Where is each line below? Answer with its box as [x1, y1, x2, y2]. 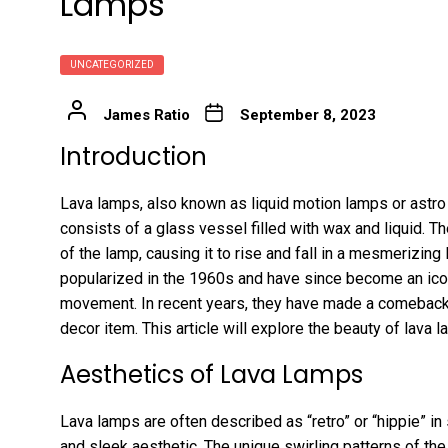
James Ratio [102, 105, 190, 124]
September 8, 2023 [239, 105, 376, 124]
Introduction [60, 139, 207, 173]
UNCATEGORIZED [70, 58, 154, 70]
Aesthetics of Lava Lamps [60, 357, 363, 391]
